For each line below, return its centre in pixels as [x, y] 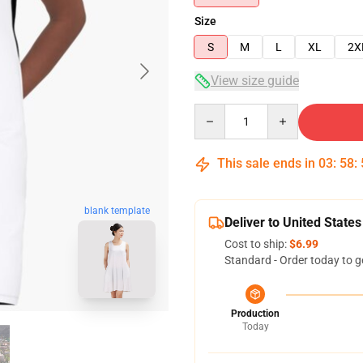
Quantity [216, 111]
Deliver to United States [293, 222]
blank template [117, 211]
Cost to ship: [257, 244]
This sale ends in [266, 163]
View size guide [255, 81]
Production [255, 314]
